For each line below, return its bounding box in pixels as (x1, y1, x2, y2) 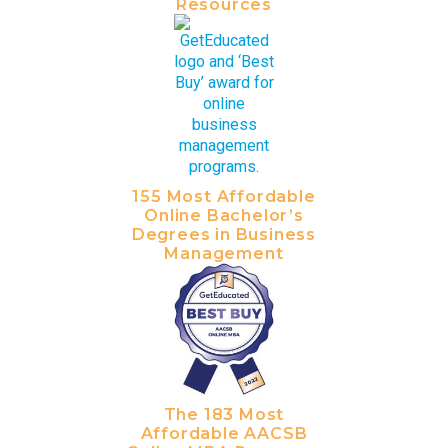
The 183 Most (163, 405, 285, 425)
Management (164, 244, 284, 264)
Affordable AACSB (140, 424, 308, 444)
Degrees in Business (131, 225, 317, 245)
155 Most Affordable (132, 187, 316, 207)
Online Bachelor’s (144, 206, 304, 226)
